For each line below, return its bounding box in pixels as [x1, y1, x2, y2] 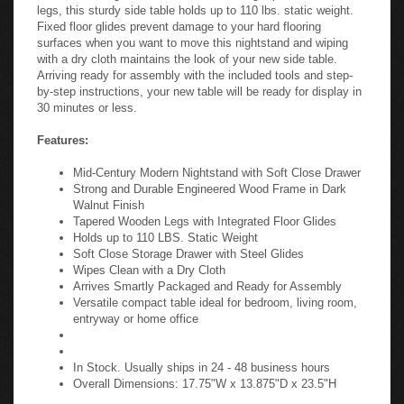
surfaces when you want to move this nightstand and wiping [37, 31, 348, 44]
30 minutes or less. [37, 96, 137, 109]
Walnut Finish [73, 193, 144, 207]
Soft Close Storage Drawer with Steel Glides [73, 242, 304, 255]
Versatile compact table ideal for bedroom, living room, [73, 290, 357, 304]
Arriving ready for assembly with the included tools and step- [37, 63, 353, 77]
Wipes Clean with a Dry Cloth [73, 258, 225, 271]
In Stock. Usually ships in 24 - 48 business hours [73, 355, 330, 369]
